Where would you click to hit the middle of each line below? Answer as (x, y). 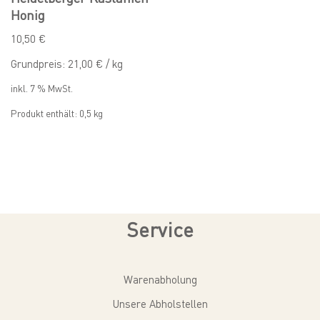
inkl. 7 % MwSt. (42, 88)
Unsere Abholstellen (160, 304)
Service (160, 229)
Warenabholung (160, 279)
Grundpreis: (39, 63)
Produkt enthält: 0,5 (52, 114)
